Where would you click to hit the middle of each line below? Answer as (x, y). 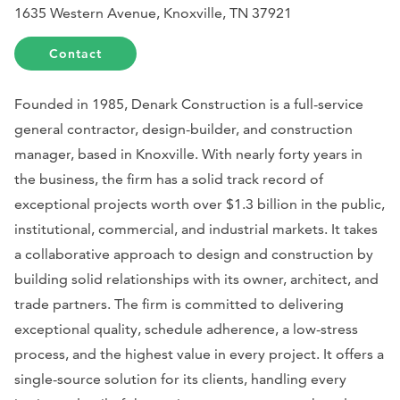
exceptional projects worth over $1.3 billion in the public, (200, 204)
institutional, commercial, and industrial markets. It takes (196, 229)
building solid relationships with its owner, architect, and (196, 279)
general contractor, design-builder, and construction (183, 129)
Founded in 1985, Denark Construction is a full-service (189, 104)
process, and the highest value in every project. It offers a (199, 354)
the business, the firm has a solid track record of (169, 179)
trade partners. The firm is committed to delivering (179, 304)
